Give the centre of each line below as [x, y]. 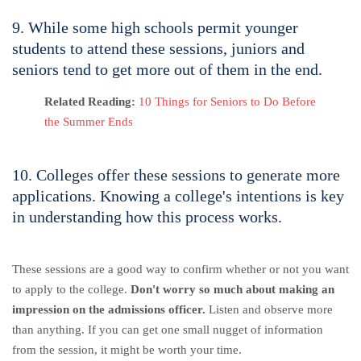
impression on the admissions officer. [109, 309]
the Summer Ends [89, 121]
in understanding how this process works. [149, 216]
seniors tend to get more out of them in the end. [167, 69]
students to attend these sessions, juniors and [158, 48]
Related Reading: [90, 101]
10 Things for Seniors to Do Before [227, 101]
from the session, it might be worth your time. [129, 349]
